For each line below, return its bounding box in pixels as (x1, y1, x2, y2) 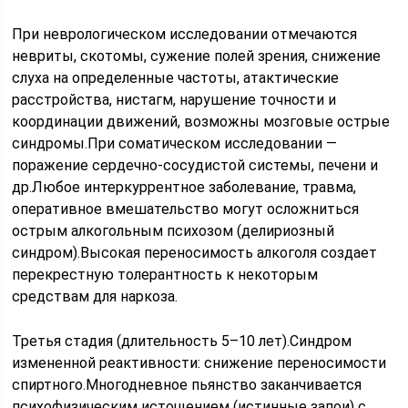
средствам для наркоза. (12, 288, 178, 305)
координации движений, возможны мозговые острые (12, 113, 391, 130)
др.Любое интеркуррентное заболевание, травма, (12, 178, 357, 196)
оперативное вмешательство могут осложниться (12, 200, 360, 218)
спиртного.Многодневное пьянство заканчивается (12, 376, 362, 393)
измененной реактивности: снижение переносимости (12, 354, 387, 372)
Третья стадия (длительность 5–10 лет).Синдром (12, 332, 352, 350)
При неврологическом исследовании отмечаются (12, 25, 358, 43)
